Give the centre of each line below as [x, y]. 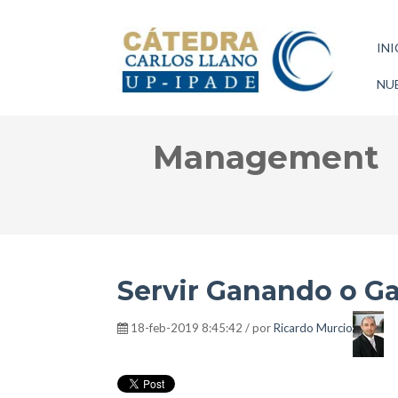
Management [266, 157]
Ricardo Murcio [313, 328]
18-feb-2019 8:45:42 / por [201, 328]
